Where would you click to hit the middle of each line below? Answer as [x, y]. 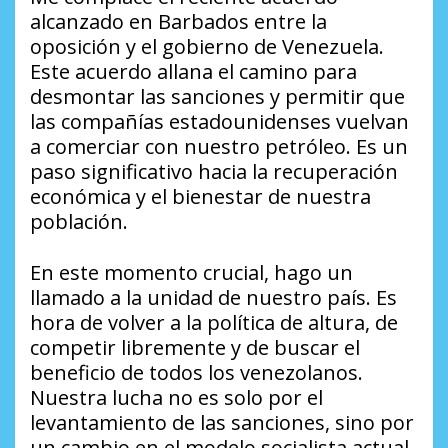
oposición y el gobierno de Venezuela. [207, 46]
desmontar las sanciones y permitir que [217, 96]
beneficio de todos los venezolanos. [196, 372]
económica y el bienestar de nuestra [200, 196]
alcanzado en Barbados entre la [178, 21]
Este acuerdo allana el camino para [193, 71]
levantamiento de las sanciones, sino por [222, 422]
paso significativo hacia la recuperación [214, 171]
